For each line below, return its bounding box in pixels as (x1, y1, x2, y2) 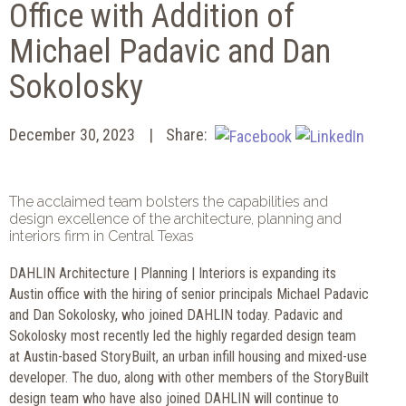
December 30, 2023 (9, 125, 135, 145)
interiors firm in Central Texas (9, 227, 194, 245)
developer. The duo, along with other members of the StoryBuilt (9, 368, 369, 386)
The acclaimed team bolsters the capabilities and (9, 192, 328, 210)
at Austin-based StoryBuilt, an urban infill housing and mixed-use (9, 347, 367, 365)
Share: (166, 125, 215, 145)
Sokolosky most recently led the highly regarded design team (9, 326, 356, 344)
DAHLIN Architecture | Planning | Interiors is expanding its (9, 264, 336, 282)
